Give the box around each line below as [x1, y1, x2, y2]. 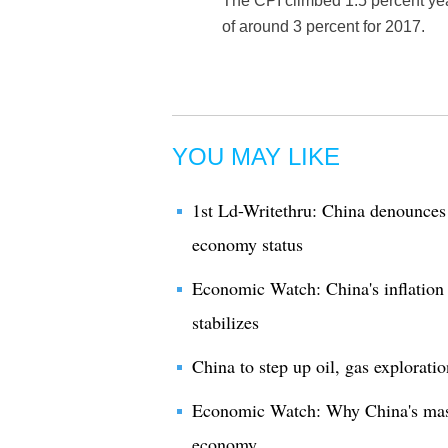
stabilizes [192, 310, 259, 334]
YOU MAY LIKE [172, 143, 340, 170]
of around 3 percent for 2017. [222, 18, 425, 35]
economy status [192, 232, 303, 256]
